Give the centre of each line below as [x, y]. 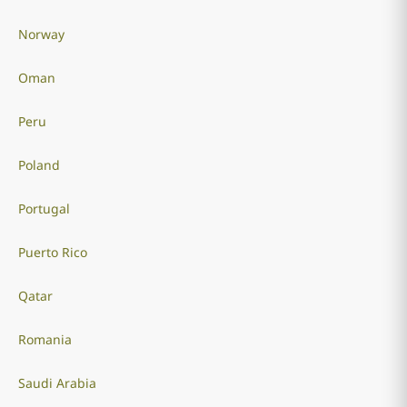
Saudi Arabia [57, 383]
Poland [39, 165]
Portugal [44, 208]
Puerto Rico [52, 252]
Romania [45, 339]
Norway [41, 34]
